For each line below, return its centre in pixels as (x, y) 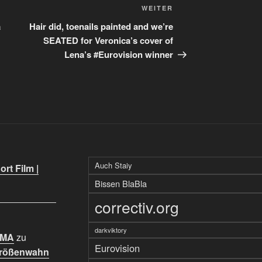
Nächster (193, 10)
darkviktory (111, 230)
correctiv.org (137, 207)
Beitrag (189, 24)
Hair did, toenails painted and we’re (101, 27)
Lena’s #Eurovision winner (119, 55)
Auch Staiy (113, 166)
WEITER (158, 8)
